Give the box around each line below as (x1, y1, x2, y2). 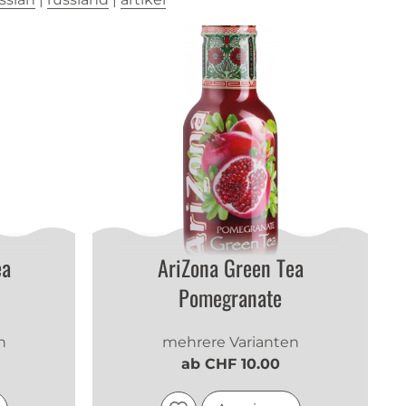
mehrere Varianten (161, 333, 299, 352)
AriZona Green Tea (157, 251, 304, 285)
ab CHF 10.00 (180, 355, 280, 373)
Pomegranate (179, 281, 283, 314)
